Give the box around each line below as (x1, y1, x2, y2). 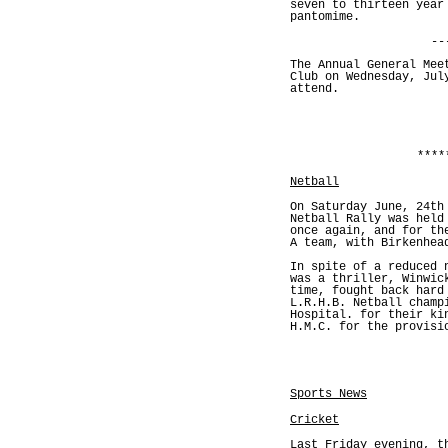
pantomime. (290, 9, 360, 24)
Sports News (290, 386, 367, 401)
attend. (290, 81, 339, 96)
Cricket (290, 412, 339, 427)
